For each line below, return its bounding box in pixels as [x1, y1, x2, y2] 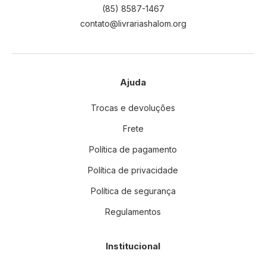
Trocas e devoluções [91, 103, 175, 113]
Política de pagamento [89, 144, 177, 154]
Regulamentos [105, 207, 161, 217]
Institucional [106, 240, 160, 252]
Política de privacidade [88, 165, 178, 175]
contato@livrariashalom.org [80, 18, 186, 28]
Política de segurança [90, 186, 176, 196]
